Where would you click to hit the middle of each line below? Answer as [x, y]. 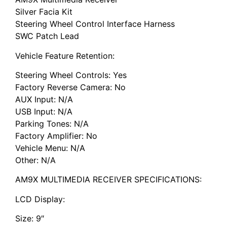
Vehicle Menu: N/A [50, 148]
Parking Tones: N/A [52, 123]
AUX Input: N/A [44, 99]
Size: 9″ [30, 219]
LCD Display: [40, 199]
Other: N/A [35, 160]
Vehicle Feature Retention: [65, 55]
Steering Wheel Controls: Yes [71, 75]
